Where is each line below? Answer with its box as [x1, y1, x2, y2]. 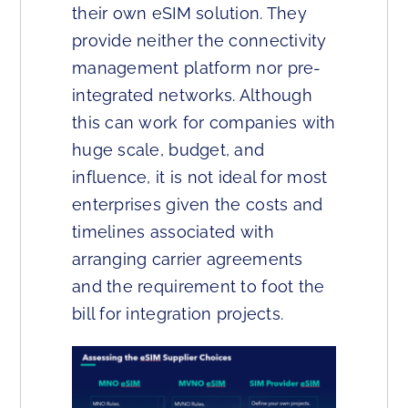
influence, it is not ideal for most [72, 168, 328, 187]
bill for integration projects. [72, 304, 284, 323]
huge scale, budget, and [72, 140, 265, 159]
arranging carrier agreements [72, 250, 303, 269]
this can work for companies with [72, 113, 336, 132]
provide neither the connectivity [72, 31, 327, 50]
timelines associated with [72, 222, 274, 241]
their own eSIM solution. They [72, 4, 307, 23]
